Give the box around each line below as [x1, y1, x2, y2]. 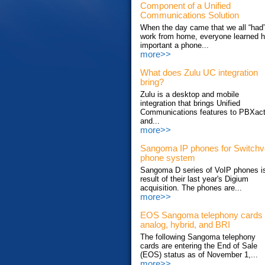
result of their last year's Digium [140, 174, 248, 184]
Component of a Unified [140, 1, 231, 11]
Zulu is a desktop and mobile [140, 90, 239, 99]
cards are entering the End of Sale [140, 241, 257, 251]
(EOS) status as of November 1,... [140, 250, 258, 260]
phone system [140, 153, 195, 163]
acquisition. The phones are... [140, 183, 242, 193]
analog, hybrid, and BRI [140, 220, 230, 230]
